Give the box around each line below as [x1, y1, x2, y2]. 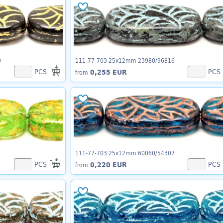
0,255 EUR [88, 67, 127, 78]
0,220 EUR [88, 159, 127, 170]
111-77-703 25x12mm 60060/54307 [75, 148, 175, 157]
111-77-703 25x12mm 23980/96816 [75, 56, 175, 65]
